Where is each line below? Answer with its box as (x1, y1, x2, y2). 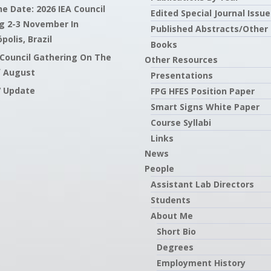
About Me (151, 210, 193, 221)
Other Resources (145, 54, 218, 65)
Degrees (157, 241, 194, 253)
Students (151, 194, 191, 206)
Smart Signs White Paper (151, 101, 260, 113)
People (145, 163, 174, 174)
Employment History (157, 257, 246, 269)
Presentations (151, 70, 213, 81)
